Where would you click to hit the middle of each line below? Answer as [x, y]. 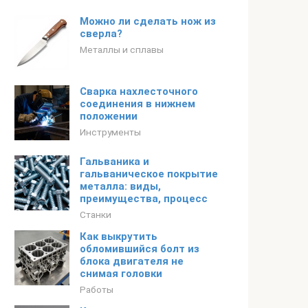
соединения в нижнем [137, 104]
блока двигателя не [132, 261]
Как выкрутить [119, 236]
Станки [96, 214]
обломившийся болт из [140, 249]
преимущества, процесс [144, 199]
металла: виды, [120, 186]
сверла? [101, 34]
